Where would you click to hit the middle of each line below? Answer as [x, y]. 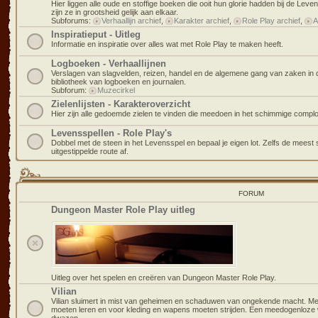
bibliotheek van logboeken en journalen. [119, 82]
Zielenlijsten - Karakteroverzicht [121, 104]
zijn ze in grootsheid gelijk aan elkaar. [115, 12]
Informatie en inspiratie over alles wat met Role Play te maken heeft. [167, 44]
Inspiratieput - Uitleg [96, 34]
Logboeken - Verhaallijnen [109, 64]
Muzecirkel [116, 90]
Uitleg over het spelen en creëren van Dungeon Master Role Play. [164, 278]
